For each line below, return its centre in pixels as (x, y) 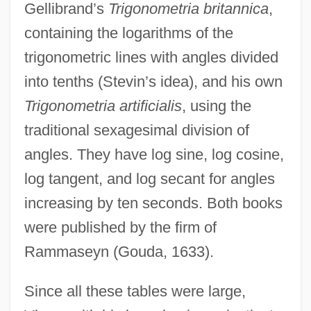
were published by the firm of (120, 227)
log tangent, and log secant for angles (149, 178)
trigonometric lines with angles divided (151, 57)
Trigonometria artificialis (103, 106)
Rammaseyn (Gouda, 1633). (119, 251)
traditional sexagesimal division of (136, 130)
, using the (216, 106)
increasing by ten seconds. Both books (153, 203)
